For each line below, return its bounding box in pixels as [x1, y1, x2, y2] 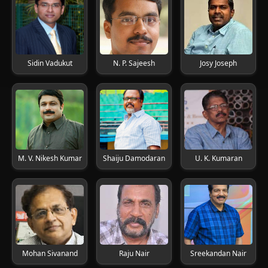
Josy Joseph [200, 58, 237, 68]
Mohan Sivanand [22, 248, 78, 258]
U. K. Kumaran [194, 153, 242, 163]
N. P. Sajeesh [113, 58, 155, 68]
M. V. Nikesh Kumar [17, 153, 82, 163]
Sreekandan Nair [190, 248, 246, 258]
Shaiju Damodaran [103, 153, 165, 163]
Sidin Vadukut [27, 58, 72, 68]
